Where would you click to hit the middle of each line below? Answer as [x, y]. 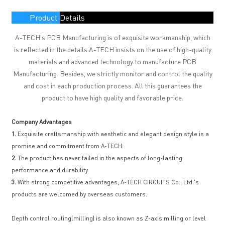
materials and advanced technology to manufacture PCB [113, 61]
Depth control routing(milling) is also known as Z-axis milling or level [109, 218]
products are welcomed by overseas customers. [80, 194]
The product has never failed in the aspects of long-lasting [99, 158]
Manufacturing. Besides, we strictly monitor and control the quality [113, 73]
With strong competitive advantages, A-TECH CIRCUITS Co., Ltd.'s [108, 182]
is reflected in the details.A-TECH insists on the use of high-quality [113, 49]
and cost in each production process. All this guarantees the [113, 85]
